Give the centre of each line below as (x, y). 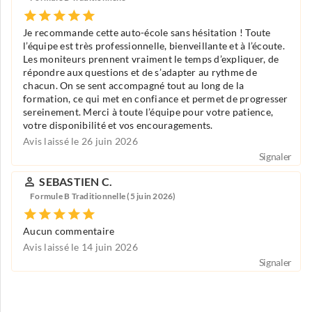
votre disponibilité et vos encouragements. (118, 125)
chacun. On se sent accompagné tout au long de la (133, 85)
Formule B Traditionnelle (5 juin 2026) (103, 196)
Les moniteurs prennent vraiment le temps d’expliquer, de (151, 59)
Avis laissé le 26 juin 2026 (80, 141)
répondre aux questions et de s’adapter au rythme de (140, 72)
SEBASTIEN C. (76, 181)
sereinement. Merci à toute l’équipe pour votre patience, (148, 112)
